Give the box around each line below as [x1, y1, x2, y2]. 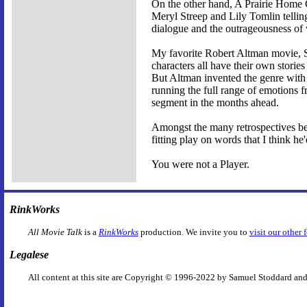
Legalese [10, 248, 49, 260]
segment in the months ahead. [151, 97, 279, 109]
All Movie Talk [27, 226, 82, 237]
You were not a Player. [151, 158, 249, 171]
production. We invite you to [138, 226, 249, 237]
